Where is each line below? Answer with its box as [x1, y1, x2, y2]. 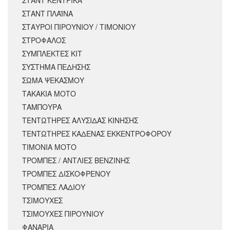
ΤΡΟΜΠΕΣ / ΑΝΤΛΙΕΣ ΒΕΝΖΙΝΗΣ [22, 155, 130, 166]
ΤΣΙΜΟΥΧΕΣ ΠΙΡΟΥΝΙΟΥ [22, 208, 104, 219]
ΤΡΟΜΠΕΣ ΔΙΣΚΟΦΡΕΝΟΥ [22, 168, 110, 179]
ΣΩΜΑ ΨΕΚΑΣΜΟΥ [22, 75, 84, 86]
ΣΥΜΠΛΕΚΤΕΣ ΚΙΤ [22, 48, 82, 59]
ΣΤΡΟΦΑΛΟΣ [22, 35, 66, 46]
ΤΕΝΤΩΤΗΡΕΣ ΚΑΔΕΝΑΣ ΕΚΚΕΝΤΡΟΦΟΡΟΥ [22, 128, 171, 139]
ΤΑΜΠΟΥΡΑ [22, 102, 62, 112]
